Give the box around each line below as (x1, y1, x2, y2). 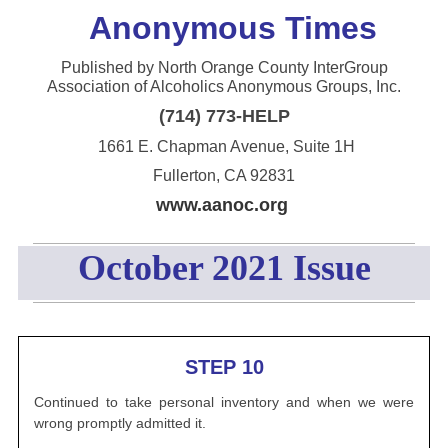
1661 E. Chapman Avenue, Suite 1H (93, 138, 355, 155)
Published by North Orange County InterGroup (60, 59, 388, 76)
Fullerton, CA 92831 (153, 167, 295, 184)
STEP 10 (184, 356, 264, 378)
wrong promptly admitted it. (34, 415, 206, 431)
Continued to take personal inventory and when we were (34, 394, 414, 410)
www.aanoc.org (155, 195, 288, 215)
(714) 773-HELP (158, 106, 290, 126)
